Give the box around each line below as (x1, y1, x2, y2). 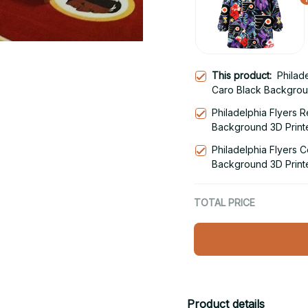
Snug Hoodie (212, 98, 272, 110)
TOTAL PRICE (194, 196, 255, 208)
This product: (212, 69, 277, 81)
